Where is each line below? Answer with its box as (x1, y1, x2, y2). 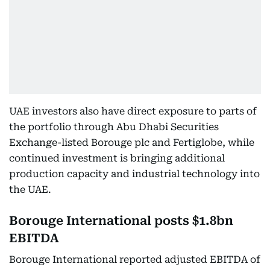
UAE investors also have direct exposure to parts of (9, 105, 257, 117)
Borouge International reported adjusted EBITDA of (9, 254, 260, 265)
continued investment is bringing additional (9, 152, 225, 164)
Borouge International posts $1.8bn (9, 213, 233, 228)
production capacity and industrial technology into (9, 168, 260, 180)
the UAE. (9, 184, 51, 195)
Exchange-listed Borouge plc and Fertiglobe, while (9, 137, 254, 148)
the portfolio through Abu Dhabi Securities (9, 121, 219, 133)
